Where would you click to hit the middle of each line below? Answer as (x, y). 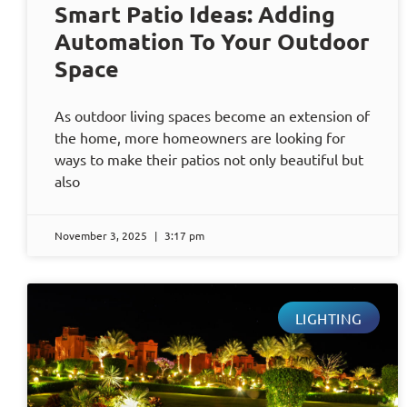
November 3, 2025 (102, 236)
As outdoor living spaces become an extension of (212, 116)
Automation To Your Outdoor (212, 41)
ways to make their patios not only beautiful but (209, 159)
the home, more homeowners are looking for (200, 138)
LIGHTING (328, 318)
